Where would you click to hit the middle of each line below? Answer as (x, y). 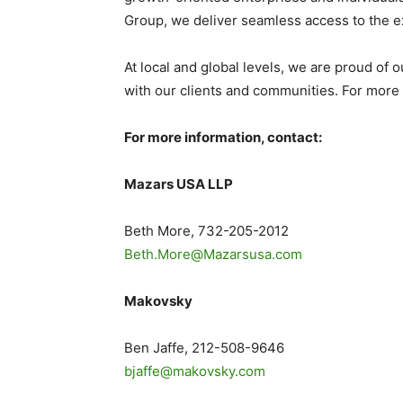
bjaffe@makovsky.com (195, 371)
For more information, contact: (223, 137)
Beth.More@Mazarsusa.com (213, 254)
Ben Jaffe (154, 348)
